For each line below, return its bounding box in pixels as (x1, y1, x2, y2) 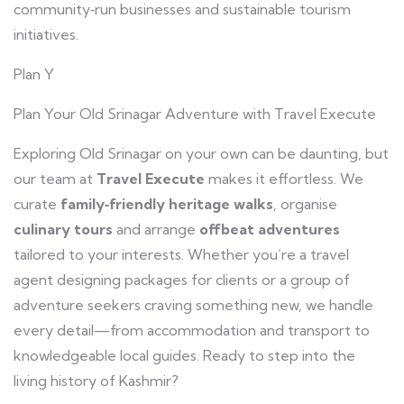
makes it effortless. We (205, 170, 363, 188)
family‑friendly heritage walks (60, 195, 273, 213)
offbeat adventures (199, 220, 340, 238)
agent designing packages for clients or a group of (14, 271, 350, 289)
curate (14, 195, 60, 213)
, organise (273, 195, 337, 213)
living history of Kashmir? (14, 372, 179, 390)
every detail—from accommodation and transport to (14, 321, 370, 339)
